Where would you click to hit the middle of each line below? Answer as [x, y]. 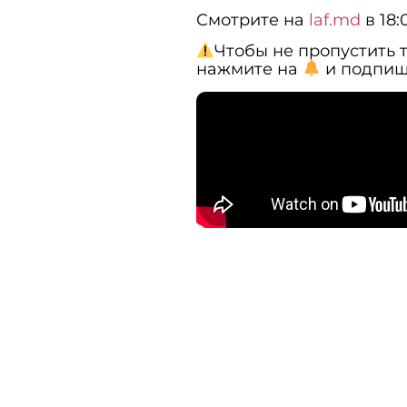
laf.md [334, 20]
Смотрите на [252, 20]
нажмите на [249, 69]
